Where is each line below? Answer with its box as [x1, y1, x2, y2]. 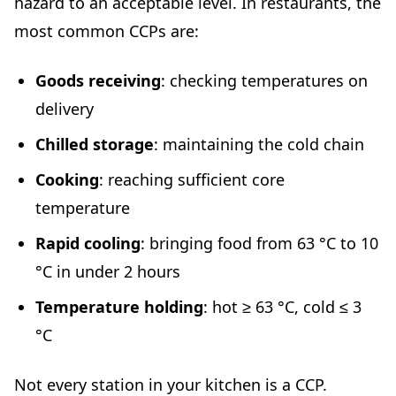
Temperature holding [35, 296, 203, 318]
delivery [35, 98, 94, 120]
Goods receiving [35, 70, 161, 92]
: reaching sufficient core [99, 169, 285, 191]
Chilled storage [35, 133, 154, 156]
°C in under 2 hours [35, 261, 180, 283]
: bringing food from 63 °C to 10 [141, 232, 378, 255]
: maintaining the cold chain [154, 133, 364, 156]
